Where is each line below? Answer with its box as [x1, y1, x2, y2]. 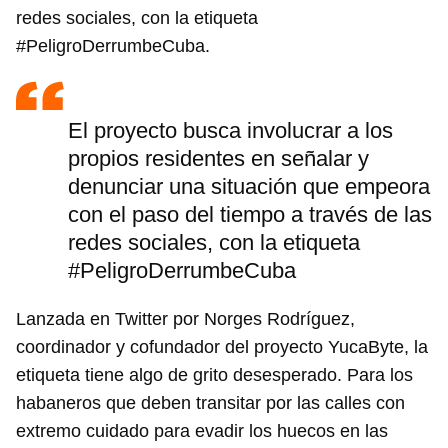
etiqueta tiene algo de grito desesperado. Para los [16, 365, 413, 386]
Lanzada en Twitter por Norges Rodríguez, [16, 309, 355, 330]
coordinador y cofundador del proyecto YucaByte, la [16, 337, 428, 358]
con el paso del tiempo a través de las [68, 202, 432, 228]
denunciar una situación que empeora [68, 174, 430, 200]
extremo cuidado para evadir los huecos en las [16, 421, 388, 442]
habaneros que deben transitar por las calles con [16, 393, 405, 414]
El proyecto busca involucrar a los [68, 118, 393, 144]
